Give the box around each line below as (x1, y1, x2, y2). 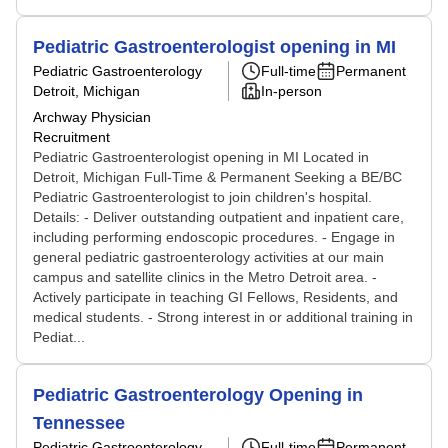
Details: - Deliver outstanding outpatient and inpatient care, (33, 209, 404, 225)
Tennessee (33, 413, 125, 433)
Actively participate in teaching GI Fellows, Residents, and (33, 289, 398, 305)
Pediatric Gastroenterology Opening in (33, 385, 363, 405)
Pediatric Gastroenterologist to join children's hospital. (33, 189, 372, 205)
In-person (261, 83, 322, 99)
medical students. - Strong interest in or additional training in (33, 309, 413, 325)
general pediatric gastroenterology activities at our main (33, 249, 384, 265)
